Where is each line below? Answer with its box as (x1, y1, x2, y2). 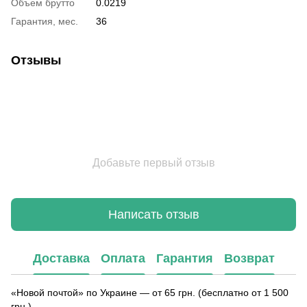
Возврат (223, 251, 275, 265)
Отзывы (11, 53, 61, 68)
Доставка (32, 251, 90, 265)
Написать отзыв (108, 207, 199, 221)
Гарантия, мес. (11, 16, 78, 27)
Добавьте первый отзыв (92, 157, 215, 169)
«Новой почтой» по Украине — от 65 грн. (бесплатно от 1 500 (11, 287, 288, 299)
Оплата (100, 251, 145, 265)
